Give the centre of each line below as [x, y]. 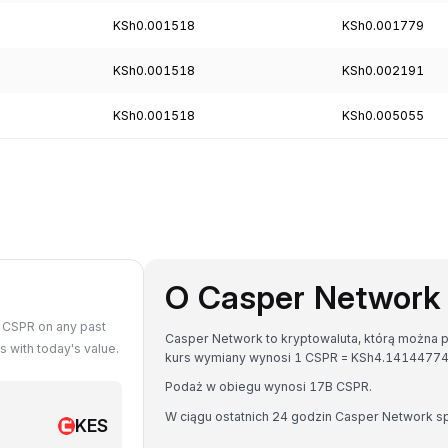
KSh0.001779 [383, 25]
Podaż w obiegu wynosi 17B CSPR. [268, 386]
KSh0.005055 [383, 115]
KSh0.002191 [383, 70]
